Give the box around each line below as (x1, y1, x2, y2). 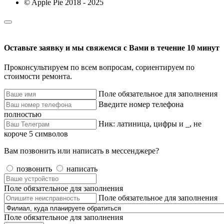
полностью (4, 110, 41, 119)
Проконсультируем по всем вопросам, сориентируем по (4, 63, 194, 72)
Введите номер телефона (98, 100, 183, 109)
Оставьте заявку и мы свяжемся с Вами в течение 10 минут (4, 43, 219, 52)
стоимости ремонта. (4, 72, 72, 81)
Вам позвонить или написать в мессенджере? (4, 146, 159, 155)
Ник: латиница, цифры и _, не (98, 119, 201, 128)
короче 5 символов (4, 129, 68, 138)
